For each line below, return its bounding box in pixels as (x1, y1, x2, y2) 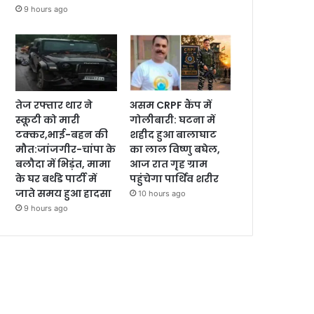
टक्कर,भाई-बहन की (15, 128, 108, 142)
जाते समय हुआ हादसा (15, 186, 111, 201)
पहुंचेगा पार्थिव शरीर (130, 172, 219, 186)
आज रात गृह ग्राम (130, 157, 208, 172)
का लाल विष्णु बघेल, (130, 142, 221, 157)
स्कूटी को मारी (15, 113, 80, 128)
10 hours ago (138, 189, 186, 199)
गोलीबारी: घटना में (130, 113, 216, 128)
